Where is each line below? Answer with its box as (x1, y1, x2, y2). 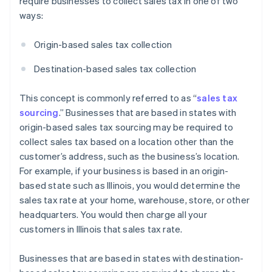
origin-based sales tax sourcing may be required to (19, 121, 234, 134)
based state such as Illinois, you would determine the (19, 179, 241, 192)
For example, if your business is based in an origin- (19, 165, 229, 177)
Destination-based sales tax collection (34, 63, 197, 75)
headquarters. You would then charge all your (19, 208, 207, 221)
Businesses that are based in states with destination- (19, 252, 244, 265)
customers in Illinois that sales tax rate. (19, 223, 183, 236)
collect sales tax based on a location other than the (19, 135, 234, 148)
